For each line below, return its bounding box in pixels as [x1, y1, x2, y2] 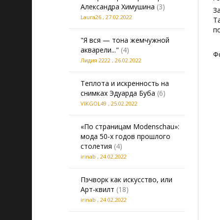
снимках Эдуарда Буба [81, 88, 155, 98]
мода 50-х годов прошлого [81, 132, 170, 141]
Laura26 [81, 13, 101, 21]
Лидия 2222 [81, 56, 110, 64]
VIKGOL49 [81, 100, 107, 107]
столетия [81, 141, 112, 151]
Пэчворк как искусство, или [81, 175, 172, 184]
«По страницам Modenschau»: [81, 122, 179, 131]
